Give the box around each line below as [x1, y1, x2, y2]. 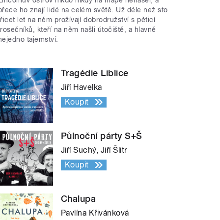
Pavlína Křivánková [61, 208, 129, 218]
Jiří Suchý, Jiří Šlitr [61, 145, 127, 155]
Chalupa [61, 193, 96, 204]
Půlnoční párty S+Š [61, 130, 142, 141]
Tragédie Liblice [61, 67, 129, 78]
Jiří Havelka [61, 82, 102, 92]
